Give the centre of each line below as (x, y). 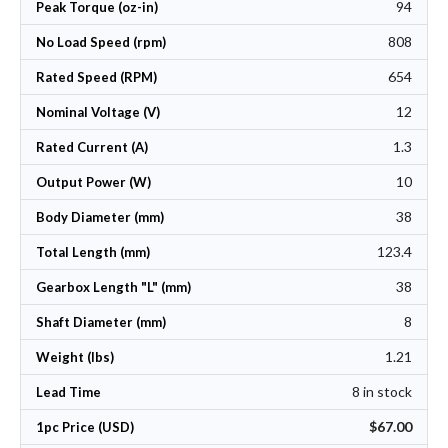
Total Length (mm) (93, 252)
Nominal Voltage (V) (98, 112)
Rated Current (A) (92, 147)
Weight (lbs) (75, 357)
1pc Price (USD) (85, 427)
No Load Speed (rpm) (101, 42)
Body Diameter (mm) (100, 217)
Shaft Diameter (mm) (101, 322)
